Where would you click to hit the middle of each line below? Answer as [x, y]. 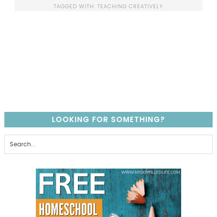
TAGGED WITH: [76, 6]
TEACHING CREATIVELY [130, 6]
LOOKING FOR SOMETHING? [108, 119]
